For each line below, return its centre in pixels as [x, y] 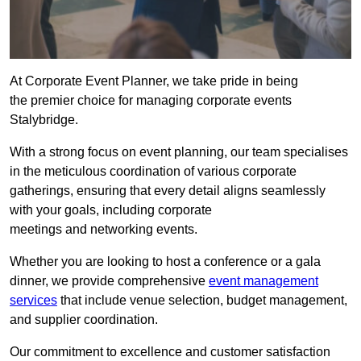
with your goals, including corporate [111, 210]
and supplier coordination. [84, 320]
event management [263, 281]
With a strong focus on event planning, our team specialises [179, 152]
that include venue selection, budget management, [202, 301]
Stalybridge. [44, 120]
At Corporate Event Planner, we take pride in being [154, 81]
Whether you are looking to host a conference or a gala [165, 262]
